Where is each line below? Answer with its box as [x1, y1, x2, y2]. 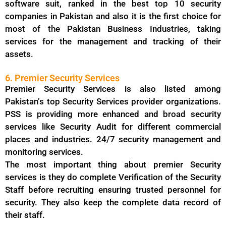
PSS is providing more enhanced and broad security [5, 108, 221, 119]
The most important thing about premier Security [5, 159, 221, 169]
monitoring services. [5, 146, 85, 157]
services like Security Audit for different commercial [5, 121, 221, 132]
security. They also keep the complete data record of [5, 197, 221, 207]
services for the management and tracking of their [5, 36, 221, 47]
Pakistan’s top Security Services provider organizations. [5, 96, 221, 106]
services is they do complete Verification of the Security [5, 172, 221, 182]
